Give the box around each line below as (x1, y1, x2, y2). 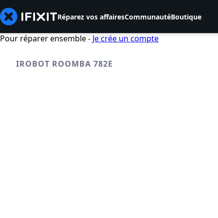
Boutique (171, 12, 201, 21)
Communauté (125, 12, 171, 21)
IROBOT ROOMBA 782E (16, 58, 113, 69)
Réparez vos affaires (57, 12, 125, 21)
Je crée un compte (92, 33, 159, 44)
